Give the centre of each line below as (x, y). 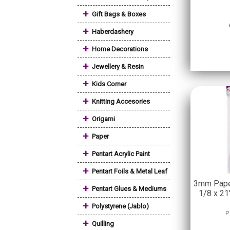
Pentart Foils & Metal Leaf (130, 171)
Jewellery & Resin (118, 66)
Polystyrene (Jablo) (120, 206)
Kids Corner (109, 84)
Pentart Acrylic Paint (121, 154)
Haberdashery (113, 32)
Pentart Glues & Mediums (129, 189)
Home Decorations (120, 49)
